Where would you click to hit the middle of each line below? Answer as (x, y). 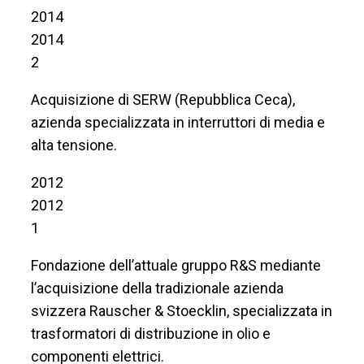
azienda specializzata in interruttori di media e (178, 122)
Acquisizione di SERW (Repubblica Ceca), (163, 99)
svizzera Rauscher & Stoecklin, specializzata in (182, 310)
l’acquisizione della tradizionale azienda (157, 288)
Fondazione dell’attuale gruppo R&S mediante (176, 265)
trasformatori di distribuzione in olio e (151, 333)
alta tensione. (74, 145)
